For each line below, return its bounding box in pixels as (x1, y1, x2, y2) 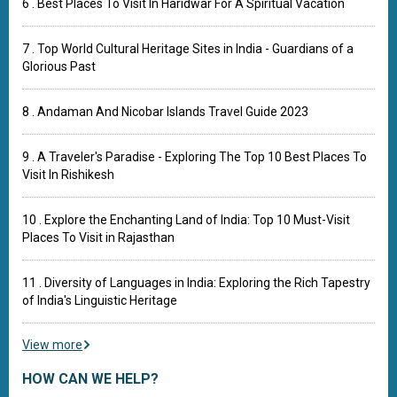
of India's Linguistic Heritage (22, 292, 177, 307)
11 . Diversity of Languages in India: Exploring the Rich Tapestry (22, 275, 370, 290)
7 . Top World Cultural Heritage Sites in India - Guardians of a (22, 41, 354, 56)
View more (22, 337, 82, 352)
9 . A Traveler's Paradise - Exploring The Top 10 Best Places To (22, 149, 367, 164)
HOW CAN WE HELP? (22, 370, 159, 387)
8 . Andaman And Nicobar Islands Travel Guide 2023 (22, 104, 308, 119)
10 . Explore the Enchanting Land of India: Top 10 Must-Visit (22, 212, 350, 227)
